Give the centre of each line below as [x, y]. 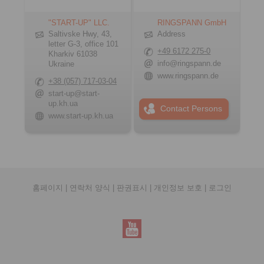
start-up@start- [74, 93]
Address [172, 34]
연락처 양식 [90, 188]
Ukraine [61, 64]
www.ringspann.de [188, 76]
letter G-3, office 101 [83, 44]
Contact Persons [192, 108]
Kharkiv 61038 [73, 54]
